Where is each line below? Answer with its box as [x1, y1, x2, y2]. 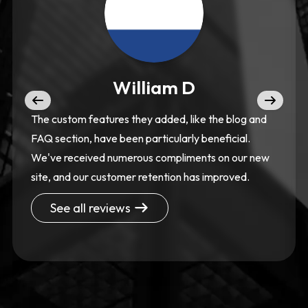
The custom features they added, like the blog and [31, 111, 267, 126]
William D [113, 76, 195, 100]
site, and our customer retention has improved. [31, 169, 250, 184]
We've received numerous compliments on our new [31, 150, 269, 164]
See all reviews [50, 199, 133, 216]
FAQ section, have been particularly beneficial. [31, 131, 250, 145]
